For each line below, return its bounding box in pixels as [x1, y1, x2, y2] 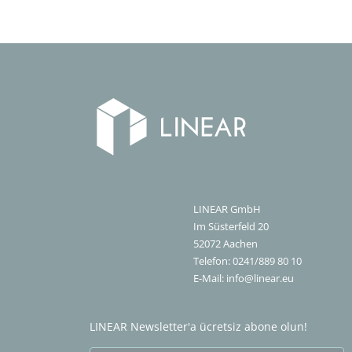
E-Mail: [193, 272, 226, 286]
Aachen [221, 237, 258, 251]
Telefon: [193, 255, 233, 269]
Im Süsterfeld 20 [193, 220, 269, 234]
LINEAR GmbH [193, 203, 261, 217]
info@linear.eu [226, 272, 294, 286]
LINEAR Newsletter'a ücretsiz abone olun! [90, 319, 307, 335]
